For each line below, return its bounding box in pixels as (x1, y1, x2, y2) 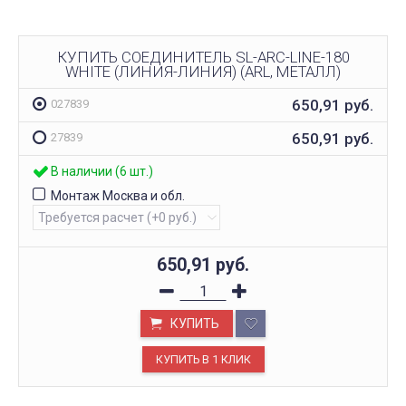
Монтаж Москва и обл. (51, 188, 185, 204)
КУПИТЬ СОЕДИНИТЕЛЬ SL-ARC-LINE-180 (56, 47, 350, 66)
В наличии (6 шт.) (51, 164, 153, 179)
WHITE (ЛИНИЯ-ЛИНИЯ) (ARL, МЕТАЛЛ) (65, 62, 341, 81)
